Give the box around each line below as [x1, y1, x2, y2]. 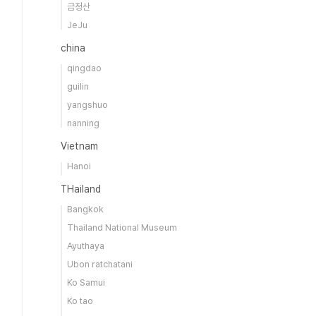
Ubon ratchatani [67, 259, 133, 269]
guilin [67, 81, 89, 92]
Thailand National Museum [67, 222, 177, 233]
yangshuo [67, 99, 108, 110]
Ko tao [67, 296, 93, 306]
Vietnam [61, 140, 98, 152]
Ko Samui [67, 277, 105, 288]
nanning [67, 118, 99, 128]
